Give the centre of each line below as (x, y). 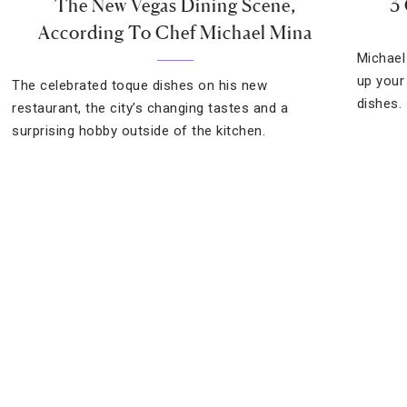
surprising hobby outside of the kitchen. (139, 131)
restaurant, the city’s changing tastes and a (150, 108)
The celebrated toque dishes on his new (140, 85)
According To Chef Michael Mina (176, 33)
